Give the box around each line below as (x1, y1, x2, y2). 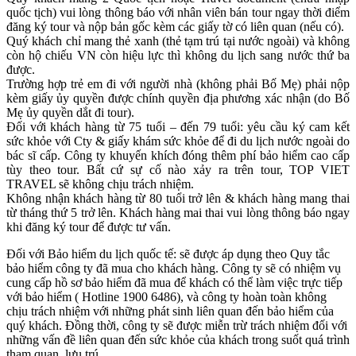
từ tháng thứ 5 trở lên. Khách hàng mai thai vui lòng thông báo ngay (6, 205, 350, 219)
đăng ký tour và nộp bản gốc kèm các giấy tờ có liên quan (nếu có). (6, 19, 344, 33)
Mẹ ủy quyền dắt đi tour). (6, 105, 134, 119)
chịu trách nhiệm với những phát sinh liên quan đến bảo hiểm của (6, 304, 334, 318)
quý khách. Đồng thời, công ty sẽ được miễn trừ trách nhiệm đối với (6, 318, 347, 332)
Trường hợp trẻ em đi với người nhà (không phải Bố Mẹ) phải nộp (6, 76, 350, 91)
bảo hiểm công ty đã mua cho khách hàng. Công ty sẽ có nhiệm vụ (6, 261, 341, 275)
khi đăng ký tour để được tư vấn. (6, 219, 171, 234)
